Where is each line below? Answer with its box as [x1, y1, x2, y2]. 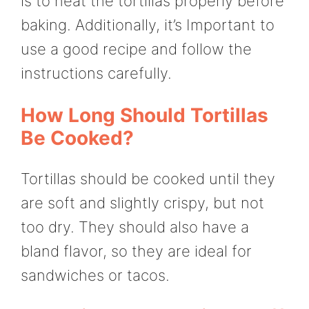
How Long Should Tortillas [21, 103, 268, 127]
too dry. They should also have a [21, 217, 249, 236]
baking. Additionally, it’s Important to [21, 16, 275, 34]
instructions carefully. [21, 64, 172, 83]
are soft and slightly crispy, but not [21, 193, 264, 212]
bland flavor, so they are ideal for [21, 241, 252, 260]
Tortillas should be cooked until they [21, 169, 275, 188]
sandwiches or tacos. [21, 266, 170, 284]
